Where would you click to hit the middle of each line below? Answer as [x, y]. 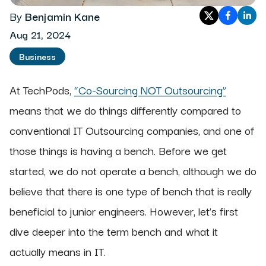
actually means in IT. [59, 251]
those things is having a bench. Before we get [118, 151]
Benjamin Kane [62, 16]
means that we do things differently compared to [125, 110]
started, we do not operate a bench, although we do [133, 171]
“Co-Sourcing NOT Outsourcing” [150, 90]
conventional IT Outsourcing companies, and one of [132, 130]
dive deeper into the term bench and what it [114, 231]
